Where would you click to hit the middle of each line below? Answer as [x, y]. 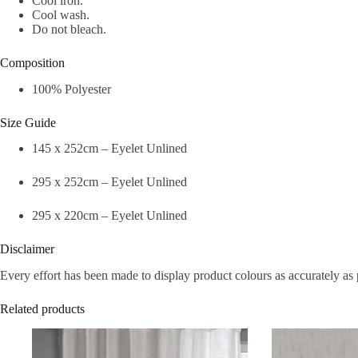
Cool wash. [61, 14]
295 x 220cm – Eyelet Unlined [109, 216]
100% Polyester [72, 89]
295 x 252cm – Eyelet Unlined [109, 182]
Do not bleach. [69, 29]
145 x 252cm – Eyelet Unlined [109, 149]
